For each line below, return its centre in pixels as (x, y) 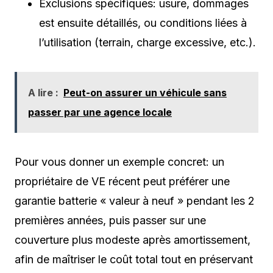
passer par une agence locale (100, 112)
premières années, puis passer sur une (110, 220)
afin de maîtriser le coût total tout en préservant (134, 259)
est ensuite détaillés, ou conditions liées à (143, 23)
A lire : (43, 92)
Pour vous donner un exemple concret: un (119, 161)
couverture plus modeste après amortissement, (133, 239)
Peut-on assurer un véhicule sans (145, 92)
